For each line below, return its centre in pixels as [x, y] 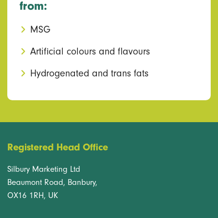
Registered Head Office [58, 147]
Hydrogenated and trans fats [89, 73]
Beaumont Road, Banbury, [52, 182]
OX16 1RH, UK [33, 195]
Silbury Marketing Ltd [44, 169]
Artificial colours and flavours [90, 51]
